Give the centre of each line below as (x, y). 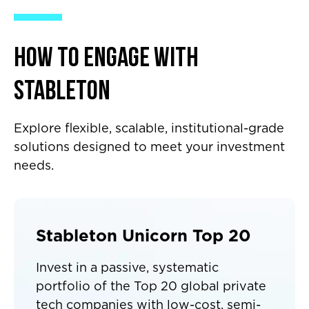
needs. (34, 166)
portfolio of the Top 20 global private (151, 287)
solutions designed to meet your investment (149, 148)
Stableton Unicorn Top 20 (143, 237)
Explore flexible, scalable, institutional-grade (149, 129)
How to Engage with (106, 59)
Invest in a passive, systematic (127, 268)
